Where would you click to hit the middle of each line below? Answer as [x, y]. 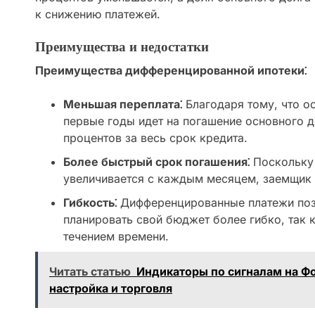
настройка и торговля [111, 289]
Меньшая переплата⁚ [123, 104]
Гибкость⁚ [90, 203]
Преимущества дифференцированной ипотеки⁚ [171, 71]
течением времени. [116, 237]
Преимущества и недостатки [122, 47]
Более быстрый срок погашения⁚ [156, 162]
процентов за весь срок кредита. [155, 138]
